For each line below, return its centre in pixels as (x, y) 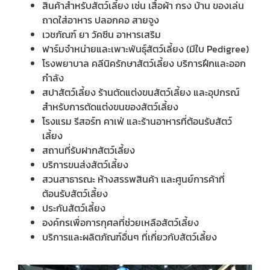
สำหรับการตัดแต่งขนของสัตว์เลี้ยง (110, 107)
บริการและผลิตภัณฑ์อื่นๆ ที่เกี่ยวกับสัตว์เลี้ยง (130, 237)
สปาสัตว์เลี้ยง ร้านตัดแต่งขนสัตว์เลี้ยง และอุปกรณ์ (141, 92)
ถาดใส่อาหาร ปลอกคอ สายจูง (101, 20)
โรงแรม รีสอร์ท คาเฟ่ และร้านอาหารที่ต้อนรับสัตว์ (137, 121)
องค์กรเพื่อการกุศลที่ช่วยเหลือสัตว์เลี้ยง (121, 222)
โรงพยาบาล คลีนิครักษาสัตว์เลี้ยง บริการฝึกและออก (144, 63)
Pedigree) (228, 49)
